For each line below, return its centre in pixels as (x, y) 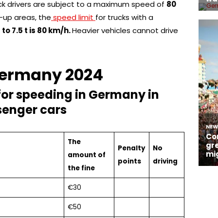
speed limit (73, 17)
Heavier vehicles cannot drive (125, 30)
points (129, 161)
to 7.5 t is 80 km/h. (37, 30)
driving (165, 161)
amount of (86, 155)
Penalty (131, 148)
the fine (81, 168)
